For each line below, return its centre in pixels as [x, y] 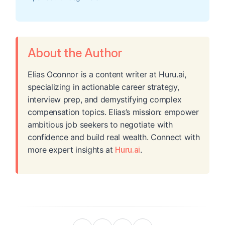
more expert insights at [72, 150]
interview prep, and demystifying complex [105, 100]
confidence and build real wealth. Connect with [114, 137]
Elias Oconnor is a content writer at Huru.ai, [107, 75]
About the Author [75, 53]
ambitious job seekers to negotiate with [100, 125]
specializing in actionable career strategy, [103, 87]
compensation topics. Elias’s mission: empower [113, 112]
